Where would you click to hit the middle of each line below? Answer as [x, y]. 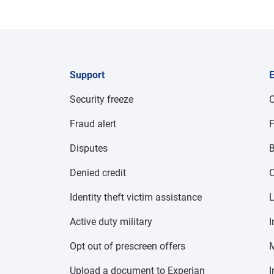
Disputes [89, 148]
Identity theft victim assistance [136, 197]
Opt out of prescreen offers [128, 246]
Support [87, 75]
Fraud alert [93, 124]
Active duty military [111, 222]
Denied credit [98, 173]
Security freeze [102, 99]
